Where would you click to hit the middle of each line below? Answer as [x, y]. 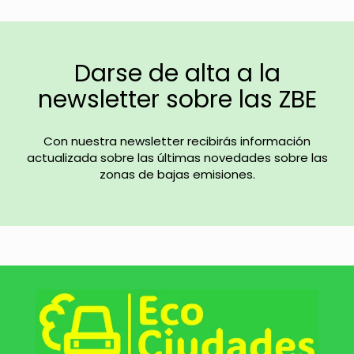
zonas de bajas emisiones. [177, 174]
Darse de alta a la [177, 73]
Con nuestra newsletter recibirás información [177, 141]
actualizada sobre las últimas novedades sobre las [177, 157]
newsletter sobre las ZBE [177, 99]
